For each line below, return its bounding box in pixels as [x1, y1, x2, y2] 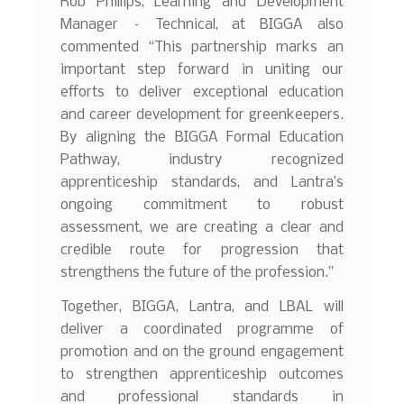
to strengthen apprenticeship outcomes [60, 366, 344, 382]
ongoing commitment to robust [60, 197, 344, 214]
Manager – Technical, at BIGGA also [60, 17, 344, 33]
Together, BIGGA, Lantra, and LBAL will [60, 298, 344, 315]
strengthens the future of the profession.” [60, 265, 335, 281]
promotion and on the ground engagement [60, 344, 344, 360]
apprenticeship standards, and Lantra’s [60, 175, 344, 191]
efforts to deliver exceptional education [60, 85, 344, 101]
